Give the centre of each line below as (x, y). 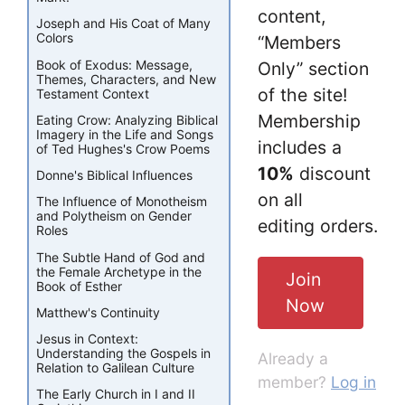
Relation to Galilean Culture (115, 368)
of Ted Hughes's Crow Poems (123, 148)
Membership (309, 121)
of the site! (302, 94)
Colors (55, 38)
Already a (293, 358)
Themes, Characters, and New (126, 79)
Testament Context (93, 93)
